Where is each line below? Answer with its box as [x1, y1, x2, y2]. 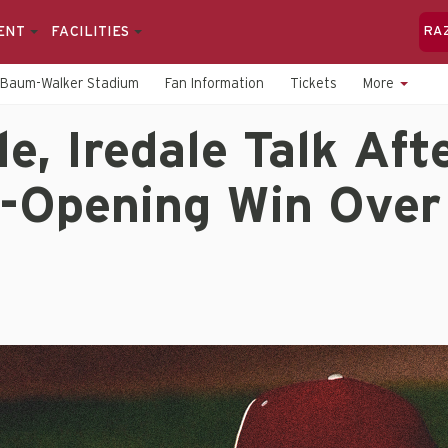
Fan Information [165, 77, 264, 91]
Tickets [290, 77, 337, 91]
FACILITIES [50, 25, 134, 39]
